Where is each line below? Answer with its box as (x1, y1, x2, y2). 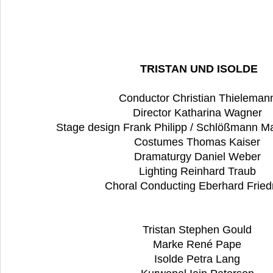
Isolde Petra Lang (154, 253, 243, 266)
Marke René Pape (153, 238, 244, 251)
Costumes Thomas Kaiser (134, 136, 263, 149)
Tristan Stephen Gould (143, 224, 255, 236)
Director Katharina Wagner (132, 107, 265, 119)
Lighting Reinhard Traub (138, 165, 259, 178)
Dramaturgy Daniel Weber (133, 151, 264, 163)
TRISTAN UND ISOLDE (140, 63, 258, 76)
